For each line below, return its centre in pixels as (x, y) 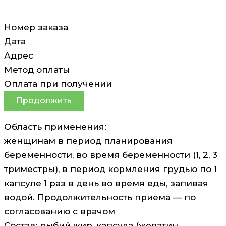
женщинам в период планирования (88, 140)
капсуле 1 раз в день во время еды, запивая (106, 183)
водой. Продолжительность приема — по (100, 197)
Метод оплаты (37, 69)
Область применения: (55, 126)
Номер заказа (36, 27)
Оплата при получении (58, 83)
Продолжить (44, 100)
